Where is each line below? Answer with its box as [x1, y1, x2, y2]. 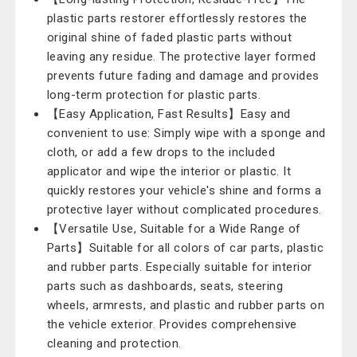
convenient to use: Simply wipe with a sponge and [46, 126, 326, 140]
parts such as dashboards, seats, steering [46, 279, 284, 293]
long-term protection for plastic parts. [46, 88, 261, 102]
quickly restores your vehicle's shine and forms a [46, 183, 322, 198]
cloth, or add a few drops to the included [46, 145, 276, 159]
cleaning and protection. [46, 336, 182, 351]
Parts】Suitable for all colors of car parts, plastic [46, 241, 324, 255]
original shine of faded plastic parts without [46, 30, 292, 45]
